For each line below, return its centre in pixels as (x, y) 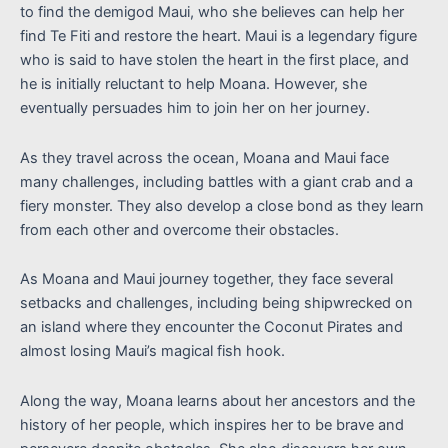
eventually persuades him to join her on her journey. (195, 108)
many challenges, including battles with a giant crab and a (216, 181)
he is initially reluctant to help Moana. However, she (193, 84)
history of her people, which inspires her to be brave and (212, 424)
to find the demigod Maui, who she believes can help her (212, 12)
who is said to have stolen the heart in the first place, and (214, 60)
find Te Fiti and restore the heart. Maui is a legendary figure (218, 36)
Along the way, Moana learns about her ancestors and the (217, 400)
